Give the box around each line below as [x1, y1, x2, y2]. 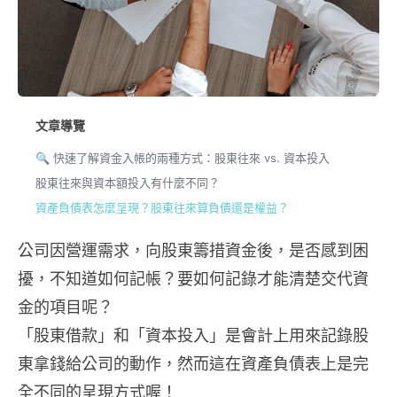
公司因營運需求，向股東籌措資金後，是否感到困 [18, 240, 369, 260]
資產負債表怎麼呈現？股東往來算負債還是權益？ [35, 199, 289, 214]
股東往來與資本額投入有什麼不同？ [35, 175, 220, 190]
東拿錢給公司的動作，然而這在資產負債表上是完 [18, 354, 369, 373]
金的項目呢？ [18, 297, 113, 316]
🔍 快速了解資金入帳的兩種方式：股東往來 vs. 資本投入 [35, 150, 330, 165]
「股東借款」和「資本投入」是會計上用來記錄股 [18, 325, 369, 345]
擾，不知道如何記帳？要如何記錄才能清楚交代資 [18, 269, 369, 288]
